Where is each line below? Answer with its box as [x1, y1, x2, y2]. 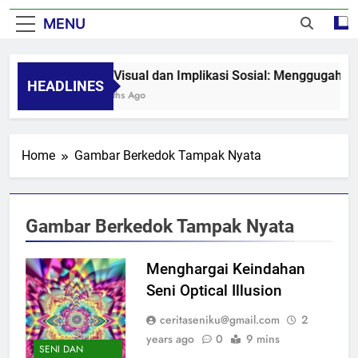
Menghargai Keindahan [145, 259, 305, 278]
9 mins [245, 330, 280, 347]
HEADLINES [27, 77, 104, 94]
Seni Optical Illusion [145, 280, 282, 300]
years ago [145, 330, 194, 347]
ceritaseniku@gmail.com [159, 311, 280, 328]
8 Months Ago [80, 87, 141, 102]
